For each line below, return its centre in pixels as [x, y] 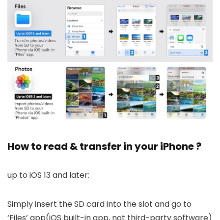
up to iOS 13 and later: [48, 175]
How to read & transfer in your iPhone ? [104, 146]
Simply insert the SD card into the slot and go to [99, 204]
